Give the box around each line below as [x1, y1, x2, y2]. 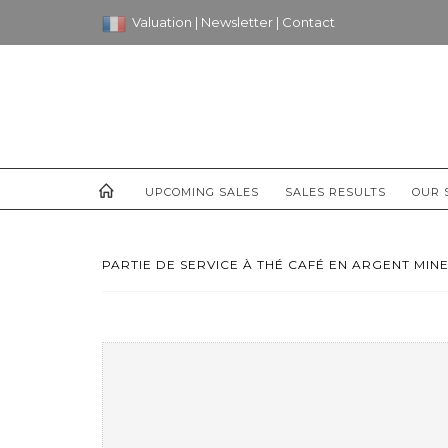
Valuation [132, 14, 195, 30]
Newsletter [201, 14, 276, 30]
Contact [282, 14, 335, 30]
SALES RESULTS [285, 184, 386, 199]
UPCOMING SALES [145, 184, 259, 199]
